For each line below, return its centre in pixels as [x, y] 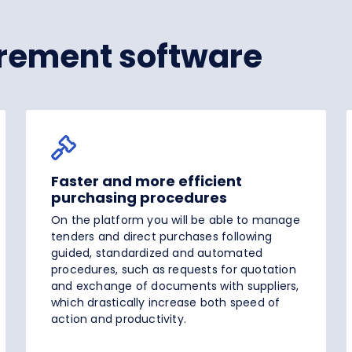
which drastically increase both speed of [166, 303]
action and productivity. [119, 319]
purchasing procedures [139, 198]
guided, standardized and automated [157, 253]
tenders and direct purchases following [161, 237]
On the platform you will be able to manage [176, 220]
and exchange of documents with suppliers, [175, 286]
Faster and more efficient [147, 181]
